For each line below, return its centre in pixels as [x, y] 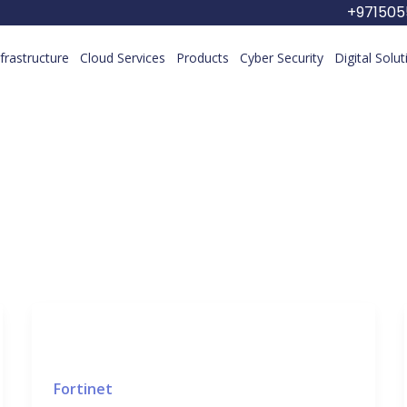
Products [202, 58]
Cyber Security [281, 58]
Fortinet [83, 389]
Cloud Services [122, 58]
